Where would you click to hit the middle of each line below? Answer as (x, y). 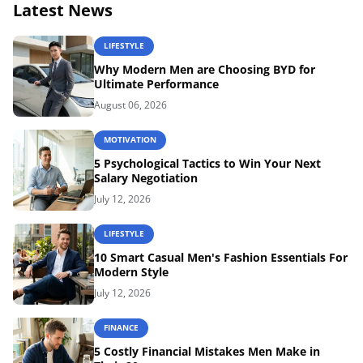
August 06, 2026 (130, 105)
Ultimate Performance (156, 83)
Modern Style (131, 271)
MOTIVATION (130, 140)
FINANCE (121, 328)
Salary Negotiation (146, 177)
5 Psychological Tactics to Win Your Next (207, 163)
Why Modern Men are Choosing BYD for (205, 69)
